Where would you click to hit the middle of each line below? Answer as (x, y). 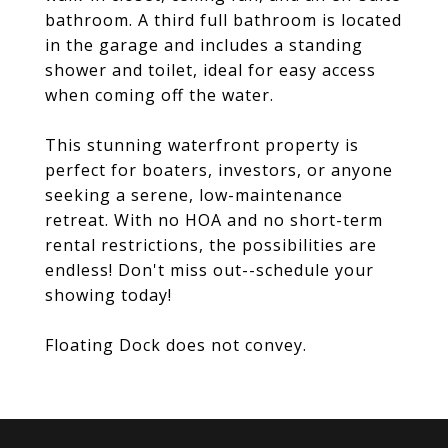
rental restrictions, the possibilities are (211, 245)
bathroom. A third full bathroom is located (223, 20)
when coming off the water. (159, 95)
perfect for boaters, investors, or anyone (219, 170)
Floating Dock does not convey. (176, 345)
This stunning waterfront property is (202, 145)
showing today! (108, 295)
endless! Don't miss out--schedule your (209, 270)
